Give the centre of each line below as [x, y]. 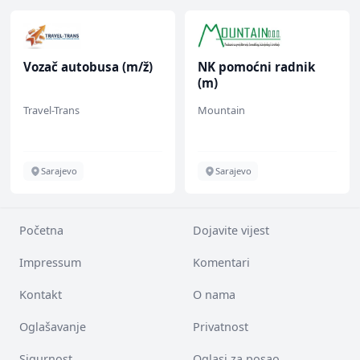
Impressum [50, 262]
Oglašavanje [53, 327]
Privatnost [221, 327]
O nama [214, 295]
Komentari [221, 262]
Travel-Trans [51, 110]
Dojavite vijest [231, 230]
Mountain [221, 110]
